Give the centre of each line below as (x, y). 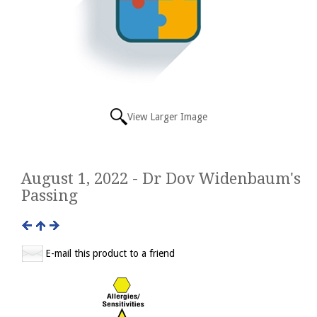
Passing (50, 196)
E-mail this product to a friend (110, 253)
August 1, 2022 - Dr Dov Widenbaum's (161, 179)
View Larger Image (167, 117)
